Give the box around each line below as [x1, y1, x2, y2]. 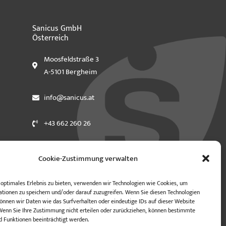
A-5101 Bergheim [43, 66, 97, 79]
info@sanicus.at [43, 91, 94, 104]
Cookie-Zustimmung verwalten [38, 152, 138, 165]
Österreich [32, 31, 69, 45]
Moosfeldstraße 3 [43, 53, 99, 66]
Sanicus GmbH [32, 22, 82, 36]
